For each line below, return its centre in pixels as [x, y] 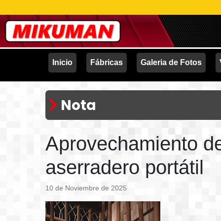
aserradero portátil [125, 167]
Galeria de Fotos [171, 62]
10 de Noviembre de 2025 [86, 188]
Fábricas [106, 62]
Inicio [62, 62]
